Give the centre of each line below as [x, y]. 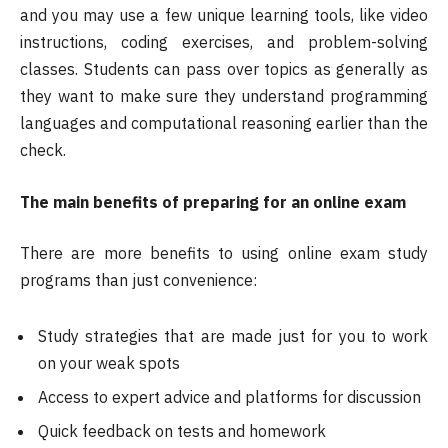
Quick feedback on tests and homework [182, 430]
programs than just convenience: [138, 280]
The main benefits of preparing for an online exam [213, 201]
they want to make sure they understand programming [224, 96]
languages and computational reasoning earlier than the [224, 123]
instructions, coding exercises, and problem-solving [224, 42]
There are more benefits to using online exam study [224, 253]
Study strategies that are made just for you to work [233, 335]
